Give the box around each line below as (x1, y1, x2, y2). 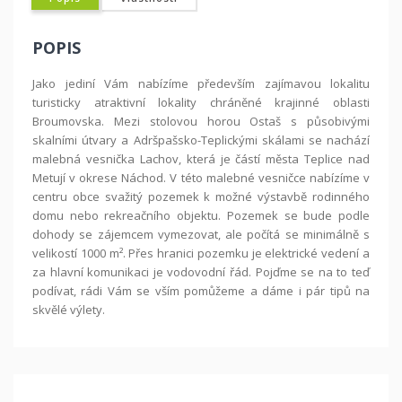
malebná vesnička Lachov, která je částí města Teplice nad (32, 151, 370, 168)
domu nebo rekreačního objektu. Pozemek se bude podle (32, 207, 370, 224)
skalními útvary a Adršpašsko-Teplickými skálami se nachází (32, 132, 370, 149)
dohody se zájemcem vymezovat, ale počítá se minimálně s (32, 226, 370, 243)
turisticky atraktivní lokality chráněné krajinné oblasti (32, 94, 370, 111)
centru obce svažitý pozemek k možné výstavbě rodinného (32, 188, 370, 205)
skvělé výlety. (32, 301, 105, 319)
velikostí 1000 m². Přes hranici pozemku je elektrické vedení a (32, 245, 370, 262)
